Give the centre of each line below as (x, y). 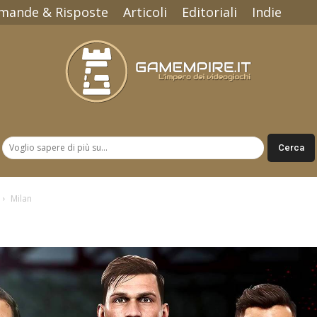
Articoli (145, 12)
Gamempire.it (188, 148)
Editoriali (209, 12)
